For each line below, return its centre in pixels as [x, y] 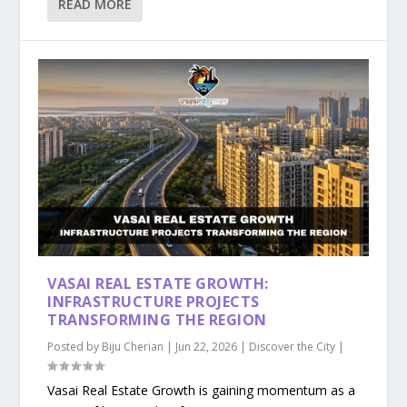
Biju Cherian [133, 347]
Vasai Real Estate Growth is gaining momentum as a [202, 391]
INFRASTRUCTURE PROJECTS [154, 302]
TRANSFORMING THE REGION [157, 320]
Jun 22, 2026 [207, 347]
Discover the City [293, 347]
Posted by [75, 347]
